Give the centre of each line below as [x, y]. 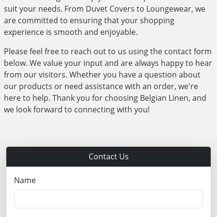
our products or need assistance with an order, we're [101, 86]
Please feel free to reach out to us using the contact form [108, 51]
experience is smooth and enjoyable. [71, 32]
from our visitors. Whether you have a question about [102, 75]
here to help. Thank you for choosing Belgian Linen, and [105, 98]
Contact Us [108, 156]
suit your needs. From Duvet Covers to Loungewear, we [105, 9]
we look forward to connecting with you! [77, 109]
